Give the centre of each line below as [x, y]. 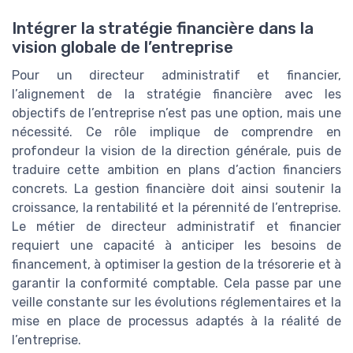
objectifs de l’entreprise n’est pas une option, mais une [176, 113]
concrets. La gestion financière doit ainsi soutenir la [176, 188]
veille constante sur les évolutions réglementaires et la [176, 302]
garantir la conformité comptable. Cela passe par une [176, 283]
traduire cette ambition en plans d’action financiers [176, 169]
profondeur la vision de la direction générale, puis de [176, 150]
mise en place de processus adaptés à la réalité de [176, 321]
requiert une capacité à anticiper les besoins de [176, 245]
